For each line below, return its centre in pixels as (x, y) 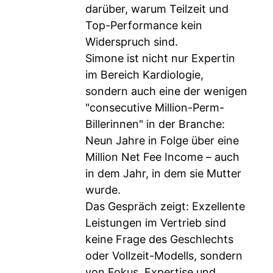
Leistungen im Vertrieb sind (156, 223)
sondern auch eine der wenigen (166, 91)
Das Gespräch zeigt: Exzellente (165, 206)
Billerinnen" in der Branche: (155, 124)
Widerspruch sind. (132, 42)
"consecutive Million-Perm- (155, 108)
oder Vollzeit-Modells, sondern (164, 256)
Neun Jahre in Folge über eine (162, 140)
